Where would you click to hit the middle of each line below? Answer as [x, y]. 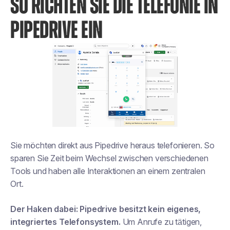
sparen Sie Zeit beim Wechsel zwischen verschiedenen [109, 158]
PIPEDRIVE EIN [56, 31]
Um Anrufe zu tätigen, [161, 222]
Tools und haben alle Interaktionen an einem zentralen [108, 171]
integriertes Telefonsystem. [65, 222]
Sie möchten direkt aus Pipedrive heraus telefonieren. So [113, 145]
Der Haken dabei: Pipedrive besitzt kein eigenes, [106, 209]
